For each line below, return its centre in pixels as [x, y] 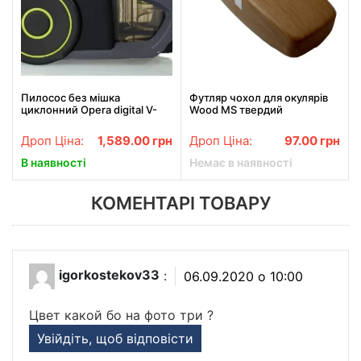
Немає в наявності [241, 163]
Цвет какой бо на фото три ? [121, 315]
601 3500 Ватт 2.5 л [71, 121]
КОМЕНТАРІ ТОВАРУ [180, 203]
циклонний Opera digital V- [89, 109]
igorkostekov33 [109, 275]
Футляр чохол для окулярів [258, 97]
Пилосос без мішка [71, 97]
